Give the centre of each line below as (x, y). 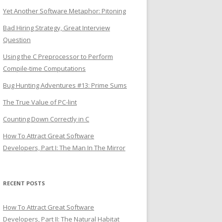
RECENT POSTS (24, 183)
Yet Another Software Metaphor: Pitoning (64, 11)
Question (17, 40)
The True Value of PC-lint (40, 102)
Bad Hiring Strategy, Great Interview (56, 28)
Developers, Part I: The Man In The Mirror (64, 148)
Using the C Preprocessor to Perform (58, 56)
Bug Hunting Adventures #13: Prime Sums (65, 85)
